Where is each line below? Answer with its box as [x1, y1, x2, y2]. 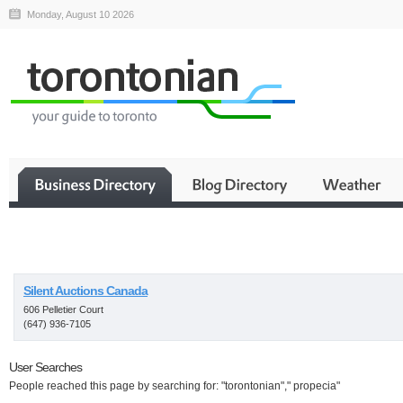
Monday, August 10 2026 [27, 9, 134, 20]
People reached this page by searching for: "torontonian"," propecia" [9, 380, 340, 392]
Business [241, 249, 299, 264]
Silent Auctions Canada [23, 283, 148, 298]
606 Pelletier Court [23, 304, 103, 315]
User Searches [9, 360, 82, 374]
